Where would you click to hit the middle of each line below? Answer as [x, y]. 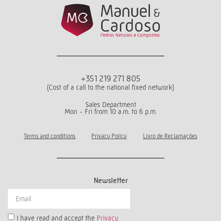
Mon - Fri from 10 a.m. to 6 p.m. [110, 112]
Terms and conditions [50, 136]
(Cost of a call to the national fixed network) [110, 88]
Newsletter [110, 181]
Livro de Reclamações [170, 136]
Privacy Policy [109, 136]
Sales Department [110, 105]
